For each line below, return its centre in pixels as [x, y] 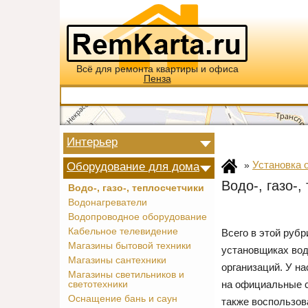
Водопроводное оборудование [137, 217]
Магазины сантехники [117, 260]
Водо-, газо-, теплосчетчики [136, 188]
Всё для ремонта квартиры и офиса [157, 69]
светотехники [98, 284]
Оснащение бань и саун [123, 299]
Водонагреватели [108, 202]
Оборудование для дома [133, 166]
